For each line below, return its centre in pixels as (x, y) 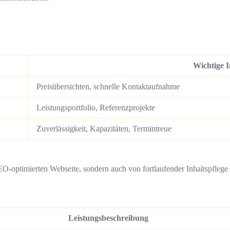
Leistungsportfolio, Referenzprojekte (96, 108)
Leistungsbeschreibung (108, 218)
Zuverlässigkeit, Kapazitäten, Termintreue (104, 129)
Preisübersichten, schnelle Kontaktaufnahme (108, 87)
